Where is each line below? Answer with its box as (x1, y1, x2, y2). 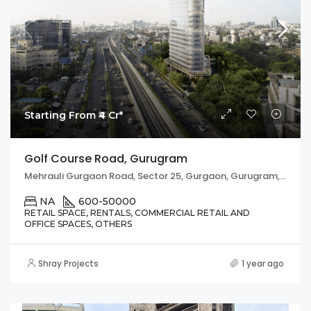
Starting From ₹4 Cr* (24, 108, 123, 121)
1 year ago (242, 257, 284, 269)
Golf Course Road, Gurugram (24, 150, 187, 167)
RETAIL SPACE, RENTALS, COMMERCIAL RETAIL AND (24, 207, 250, 218)
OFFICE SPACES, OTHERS (24, 218, 132, 229)
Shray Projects (38, 257, 99, 269)
